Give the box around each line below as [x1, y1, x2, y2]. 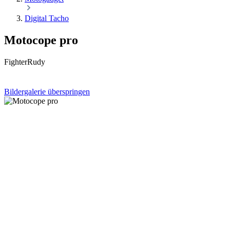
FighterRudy [4, 57, 45, 66]
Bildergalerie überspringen [4, 87, 90, 96]
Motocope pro [4, 33, 78, 47]
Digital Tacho [25, 14, 69, 23]
